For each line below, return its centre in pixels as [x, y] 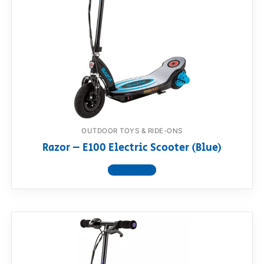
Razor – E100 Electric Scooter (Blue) [132, 148]
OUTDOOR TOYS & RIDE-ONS [132, 131]
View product [132, 170]
